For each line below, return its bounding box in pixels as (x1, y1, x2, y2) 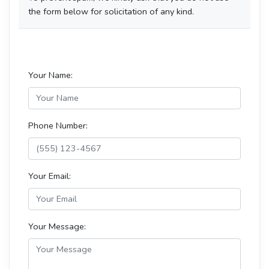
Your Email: (28, 169, 71, 182)
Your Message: (28, 220, 86, 232)
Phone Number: (28, 119, 88, 131)
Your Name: (28, 68, 73, 81)
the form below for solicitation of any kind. (28, 5, 194, 17)
